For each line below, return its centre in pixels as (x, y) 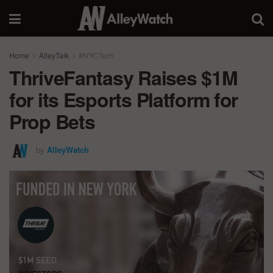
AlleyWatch (68, 149)
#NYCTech (96, 55)
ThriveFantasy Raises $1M (123, 77)
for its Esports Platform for (124, 99)
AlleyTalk (54, 55)
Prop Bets (52, 121)
